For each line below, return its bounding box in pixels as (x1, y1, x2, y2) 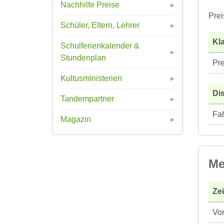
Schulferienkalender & (60, 41, 139, 50)
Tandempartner (60, 94, 114, 103)
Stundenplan (60, 53, 106, 62)
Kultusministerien (60, 73, 122, 82)
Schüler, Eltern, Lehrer (60, 20, 139, 29)
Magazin (60, 114, 91, 123)
